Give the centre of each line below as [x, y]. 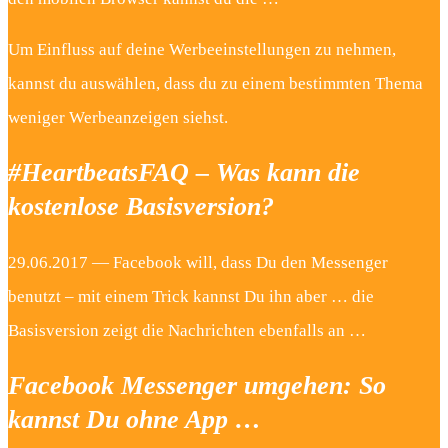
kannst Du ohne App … [134, 419]
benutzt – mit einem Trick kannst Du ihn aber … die [191, 296]
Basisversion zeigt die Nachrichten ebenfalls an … [187, 330]
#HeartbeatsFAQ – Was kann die [184, 173]
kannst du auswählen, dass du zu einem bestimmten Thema [215, 84]
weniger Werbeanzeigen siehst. [118, 118]
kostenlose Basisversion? [141, 207]
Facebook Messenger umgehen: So [197, 385]
